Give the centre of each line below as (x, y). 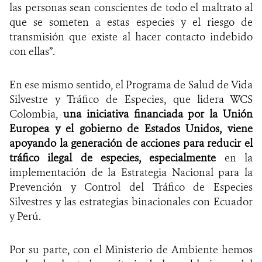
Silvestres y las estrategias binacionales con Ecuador (131, 201)
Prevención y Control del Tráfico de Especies (131, 187)
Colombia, (36, 114)
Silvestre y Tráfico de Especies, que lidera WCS (131, 99)
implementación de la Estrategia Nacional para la (131, 172)
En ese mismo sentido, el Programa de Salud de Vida (131, 85)
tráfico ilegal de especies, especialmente (117, 158)
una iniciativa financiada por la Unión (158, 114)
